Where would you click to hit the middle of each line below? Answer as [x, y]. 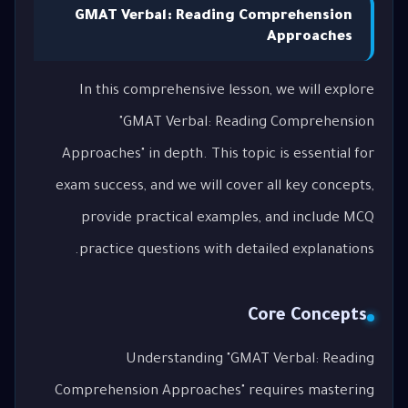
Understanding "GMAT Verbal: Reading [250, 360]
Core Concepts [307, 317]
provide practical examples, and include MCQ [228, 219]
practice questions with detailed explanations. [227, 250]
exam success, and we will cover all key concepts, [215, 187]
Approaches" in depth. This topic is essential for [218, 155]
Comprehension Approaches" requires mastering [214, 392]
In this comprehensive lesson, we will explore [227, 91]
